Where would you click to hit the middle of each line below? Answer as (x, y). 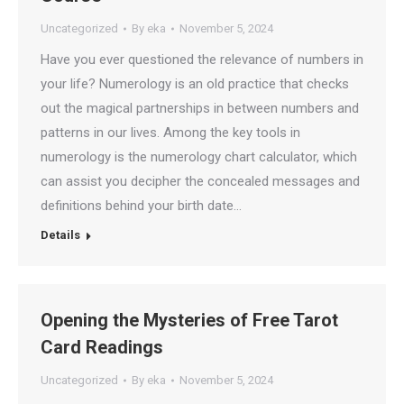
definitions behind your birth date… (141, 206)
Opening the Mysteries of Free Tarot (189, 320)
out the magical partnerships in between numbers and (200, 108)
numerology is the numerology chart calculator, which (199, 157)
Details (60, 235)
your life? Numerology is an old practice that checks (195, 84)
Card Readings (102, 347)
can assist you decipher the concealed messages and (200, 181)
